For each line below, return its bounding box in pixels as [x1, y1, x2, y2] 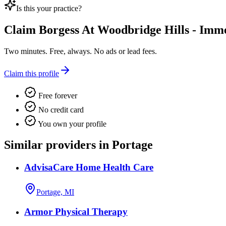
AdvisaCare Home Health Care [24, 162, 153, 173]
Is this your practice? [16, 4, 82, 13]
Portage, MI [36, 188, 74, 197]
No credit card [36, 105, 84, 114]
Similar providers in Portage [4, 138, 153, 152]
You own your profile [36, 119, 106, 128]
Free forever [36, 91, 77, 100]
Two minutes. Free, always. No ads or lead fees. [4, 46, 157, 55]
